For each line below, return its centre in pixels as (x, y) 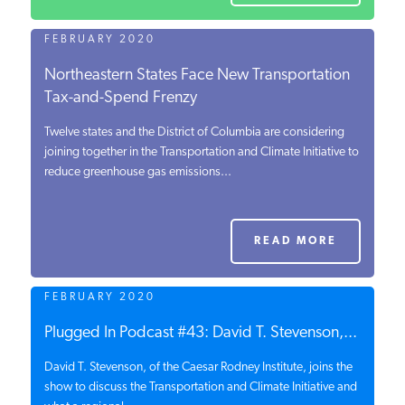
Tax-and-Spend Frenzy (120, 98)
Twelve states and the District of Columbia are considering (194, 132)
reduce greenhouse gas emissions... (137, 172)
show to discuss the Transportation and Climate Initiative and (200, 387)
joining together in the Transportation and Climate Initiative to (201, 152)
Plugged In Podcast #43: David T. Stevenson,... (200, 333)
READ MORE (296, 241)
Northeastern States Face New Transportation (197, 75)
